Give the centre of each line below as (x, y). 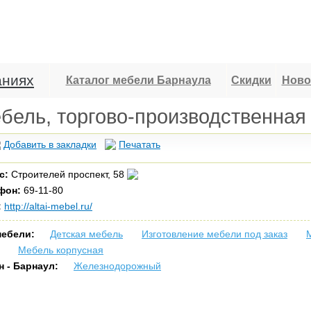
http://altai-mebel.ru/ (48, 206)
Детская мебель (86, 234)
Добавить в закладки (50, 144)
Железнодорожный (117, 266)
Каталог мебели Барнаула (138, 80)
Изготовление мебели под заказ (215, 234)
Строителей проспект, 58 (68, 174)
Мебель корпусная (61, 250)
